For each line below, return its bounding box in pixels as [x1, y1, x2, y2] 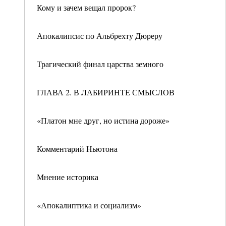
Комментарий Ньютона [37, 143, 118, 154]
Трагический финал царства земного [37, 59, 163, 69]
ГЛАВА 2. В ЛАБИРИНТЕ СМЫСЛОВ [37, 87, 175, 97]
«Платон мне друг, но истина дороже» [37, 115, 169, 126]
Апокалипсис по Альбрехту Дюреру [37, 30, 162, 41]
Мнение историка [37, 172, 98, 182]
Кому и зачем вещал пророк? [37, 2, 136, 13]
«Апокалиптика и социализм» [37, 200, 141, 210]
